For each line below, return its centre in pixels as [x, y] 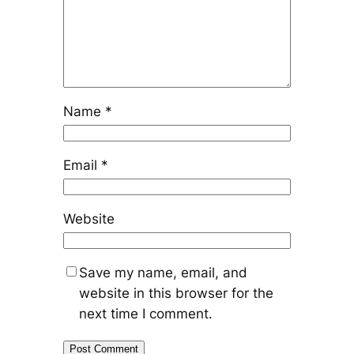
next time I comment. [145, 314]
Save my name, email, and [163, 273]
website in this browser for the [176, 294]
